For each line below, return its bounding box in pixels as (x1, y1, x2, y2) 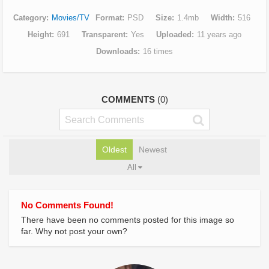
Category (13, 13, 46, 22)
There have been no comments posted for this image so (21, 214, 234, 225)
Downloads (96, 46, 138, 56)
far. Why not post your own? (21, 226, 127, 236)
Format (95, 13, 122, 22)
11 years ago (197, 29, 241, 39)
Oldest (102, 144, 127, 154)
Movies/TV (51, 13, 89, 22)
